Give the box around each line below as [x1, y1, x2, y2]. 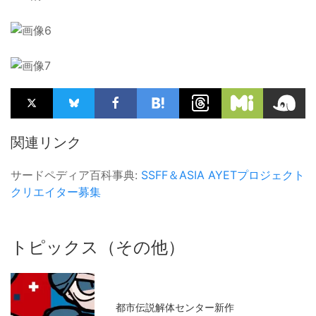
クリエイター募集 [11, 184, 101, 199]
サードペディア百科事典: [11, 167, 141, 182]
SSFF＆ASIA [141, 167, 205, 182]
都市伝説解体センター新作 [116, 301, 235, 314]
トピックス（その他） [11, 236, 185, 257]
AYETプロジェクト [208, 167, 305, 182]
